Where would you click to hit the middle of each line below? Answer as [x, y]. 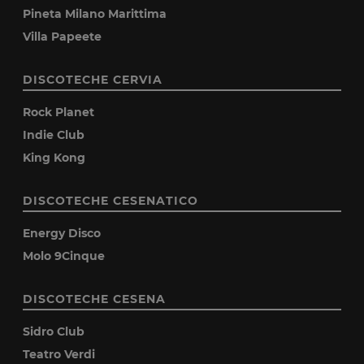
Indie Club [54, 134]
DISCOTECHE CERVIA [93, 79]
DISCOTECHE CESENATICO [111, 200]
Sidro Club [54, 331]
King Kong [54, 157]
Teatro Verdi [59, 354]
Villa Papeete [63, 36]
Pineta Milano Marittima [95, 13]
